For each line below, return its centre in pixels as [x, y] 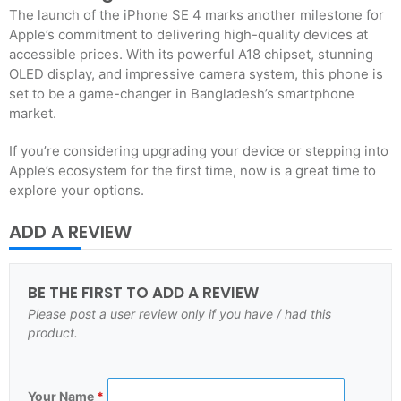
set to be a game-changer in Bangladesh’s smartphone [182, 94]
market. [33, 113]
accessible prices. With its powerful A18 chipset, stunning [191, 54]
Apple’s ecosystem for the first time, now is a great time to [192, 171]
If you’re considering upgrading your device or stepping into [199, 151]
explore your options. [77, 190]
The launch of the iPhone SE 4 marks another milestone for [196, 15]
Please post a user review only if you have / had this [179, 314]
